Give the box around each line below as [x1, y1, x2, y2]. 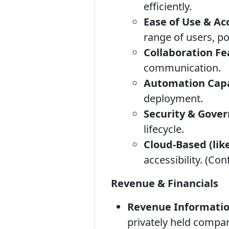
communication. [144, 61, 221, 75]
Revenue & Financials [111, 176, 218, 190]
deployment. [144, 91, 203, 105]
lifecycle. [144, 122, 184, 136]
